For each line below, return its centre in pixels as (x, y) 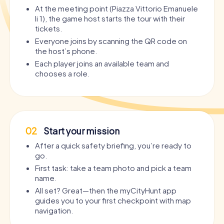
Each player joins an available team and (102, 63)
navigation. (54, 210)
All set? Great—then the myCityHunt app (106, 190)
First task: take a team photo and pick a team (113, 167)
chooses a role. (62, 73)
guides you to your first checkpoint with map (113, 200)
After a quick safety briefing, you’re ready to (113, 145)
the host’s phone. (66, 50)
